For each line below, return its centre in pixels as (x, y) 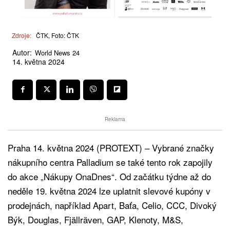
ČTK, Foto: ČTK (57, 35)
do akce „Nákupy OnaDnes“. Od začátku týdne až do (109, 176)
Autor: (22, 52)
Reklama (115, 119)
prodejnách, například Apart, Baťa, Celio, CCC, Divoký (112, 205)
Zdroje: (22, 35)
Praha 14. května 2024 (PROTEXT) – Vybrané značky (111, 147)
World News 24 (57, 52)
